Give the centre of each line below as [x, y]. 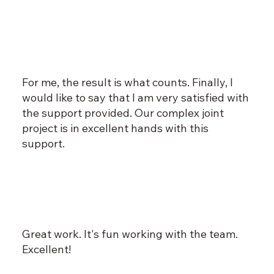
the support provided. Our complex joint [123, 113]
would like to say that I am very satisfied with [135, 98]
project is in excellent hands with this [115, 128]
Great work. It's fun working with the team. [130, 234]
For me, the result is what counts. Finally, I [127, 83]
